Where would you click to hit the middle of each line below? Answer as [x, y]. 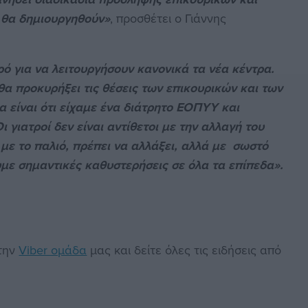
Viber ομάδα [53, 250]
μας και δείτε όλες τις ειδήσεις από [184, 250]
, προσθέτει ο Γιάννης [170, 19]
